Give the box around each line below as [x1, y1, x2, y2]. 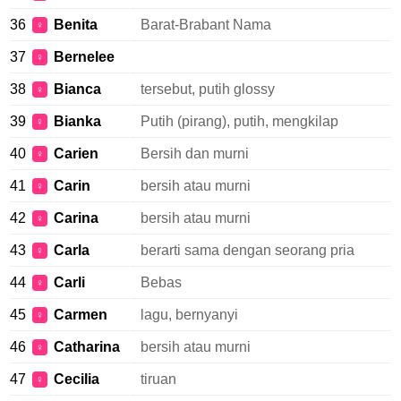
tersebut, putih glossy [141, 81, 275, 97]
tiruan [141, 371, 176, 387]
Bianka [54, 114, 101, 129]
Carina [54, 210, 98, 226]
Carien [54, 146, 98, 161]
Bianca [54, 81, 101, 97]
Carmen [54, 307, 107, 322]
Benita [54, 17, 98, 32]
